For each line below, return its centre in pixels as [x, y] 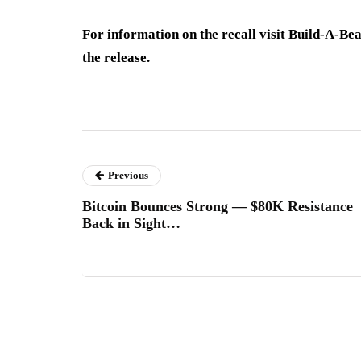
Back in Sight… [131, 223]
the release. [116, 57]
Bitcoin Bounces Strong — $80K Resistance [218, 206]
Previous [128, 175]
